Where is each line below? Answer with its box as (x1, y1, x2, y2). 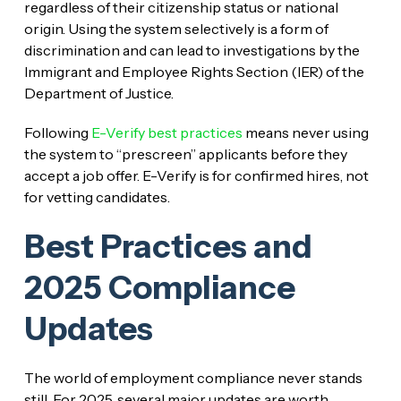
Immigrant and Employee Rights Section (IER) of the (23, 62, 364, 81)
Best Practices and (23, 226, 312, 266)
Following (23, 123, 91, 141)
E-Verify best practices (90, 123, 243, 141)
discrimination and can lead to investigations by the (23, 40, 360, 59)
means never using (242, 123, 369, 141)
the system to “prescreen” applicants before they (23, 144, 347, 163)
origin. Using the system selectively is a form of (23, 19, 328, 38)
